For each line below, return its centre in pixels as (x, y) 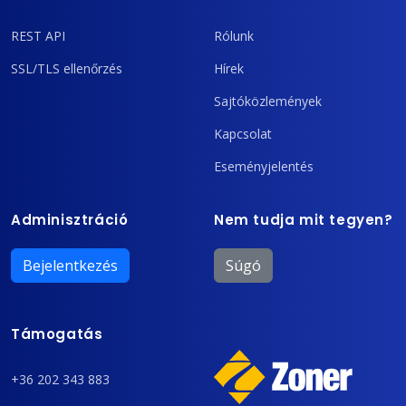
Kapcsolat (243, 133)
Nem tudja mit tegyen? (304, 219)
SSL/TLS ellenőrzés (67, 68)
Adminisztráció (70, 219)
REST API (38, 35)
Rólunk (234, 35)
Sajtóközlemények (268, 101)
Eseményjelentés (264, 166)
